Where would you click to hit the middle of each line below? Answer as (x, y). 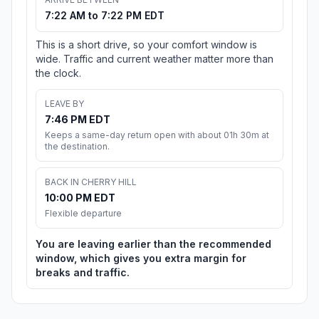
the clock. (58, 73)
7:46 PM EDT (78, 120)
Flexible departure (83, 214)
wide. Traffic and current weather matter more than (155, 59)
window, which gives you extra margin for (141, 258)
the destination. (77, 147)
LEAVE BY (64, 104)
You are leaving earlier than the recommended (153, 244)
